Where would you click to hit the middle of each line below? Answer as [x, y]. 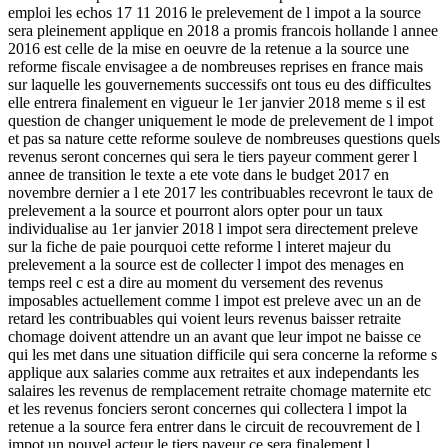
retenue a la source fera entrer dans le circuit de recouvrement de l [214, 426]
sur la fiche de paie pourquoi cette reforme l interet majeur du [199, 246]
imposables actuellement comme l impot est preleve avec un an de [214, 300]
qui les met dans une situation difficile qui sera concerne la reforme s [222, 354]
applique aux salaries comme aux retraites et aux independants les [213, 372]
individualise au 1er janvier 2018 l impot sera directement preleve [213, 228]
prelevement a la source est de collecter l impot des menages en [206, 264]
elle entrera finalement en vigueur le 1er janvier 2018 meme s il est [216, 102]
